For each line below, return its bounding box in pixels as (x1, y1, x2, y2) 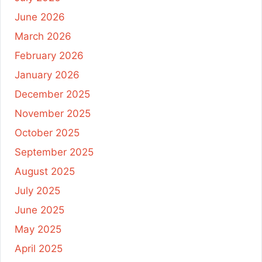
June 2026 (15, 11, 65, 23)
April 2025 (15, 242, 63, 254)
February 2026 (15, 49, 84, 61)
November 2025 (15, 107, 91, 119)
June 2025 (15, 204, 64, 216)
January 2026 (15, 68, 80, 81)
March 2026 (15, 30, 71, 42)
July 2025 (15, 184, 60, 196)
